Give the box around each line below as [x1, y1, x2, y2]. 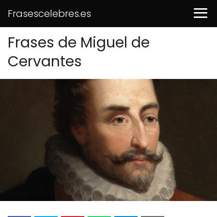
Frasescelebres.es [8, 7, 91, 20]
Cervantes [8, 51, 82, 72]
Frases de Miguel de [8, 32, 150, 53]
